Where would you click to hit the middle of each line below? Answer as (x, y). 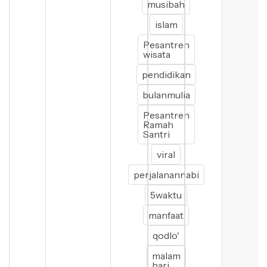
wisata (156, 54)
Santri (156, 134)
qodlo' (166, 235)
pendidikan (166, 74)
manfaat (166, 215)
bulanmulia (166, 95)
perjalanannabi (166, 175)
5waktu (166, 195)
